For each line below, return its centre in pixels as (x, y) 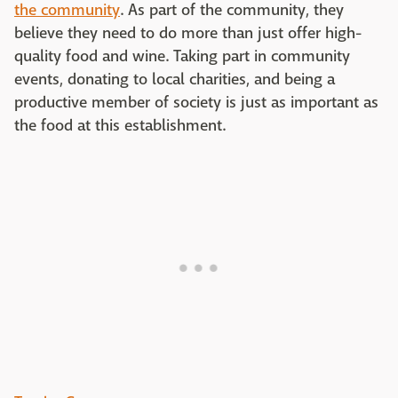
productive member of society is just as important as (196, 103)
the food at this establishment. (120, 126)
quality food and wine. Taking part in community (182, 56)
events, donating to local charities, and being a (175, 80)
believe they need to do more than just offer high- (188, 33)
